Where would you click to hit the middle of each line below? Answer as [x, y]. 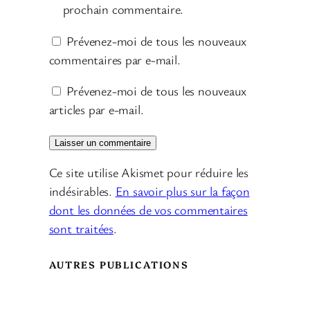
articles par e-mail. [96, 110]
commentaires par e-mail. [115, 59]
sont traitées [81, 229]
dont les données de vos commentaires [148, 210]
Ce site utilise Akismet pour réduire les [148, 173]
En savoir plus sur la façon [182, 191]
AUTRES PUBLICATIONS [119, 264]
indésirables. [82, 191]
